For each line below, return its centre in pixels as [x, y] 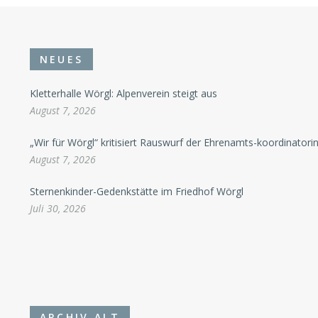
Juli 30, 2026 [57, 208]
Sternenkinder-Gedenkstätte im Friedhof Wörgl [136, 191]
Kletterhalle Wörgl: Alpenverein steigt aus [123, 93]
